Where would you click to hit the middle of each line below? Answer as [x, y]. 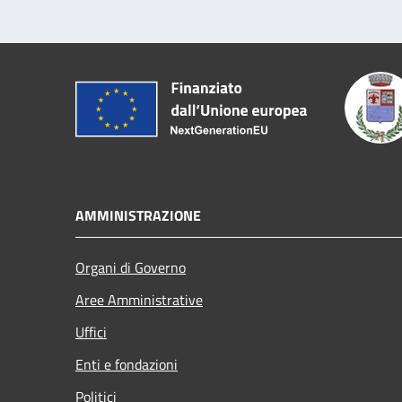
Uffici [91, 332]
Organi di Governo [131, 268]
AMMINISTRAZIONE [138, 216]
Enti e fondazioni [127, 365]
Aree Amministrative [139, 300]
